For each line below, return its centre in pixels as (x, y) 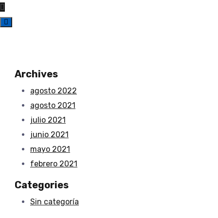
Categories (42, 185)
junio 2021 (49, 135)
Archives (36, 74)
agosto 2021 (53, 105)
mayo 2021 (50, 149)
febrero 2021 (54, 164)
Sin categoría (54, 202)
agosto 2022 (54, 91)
